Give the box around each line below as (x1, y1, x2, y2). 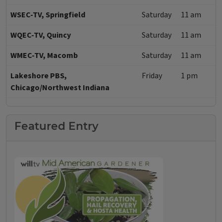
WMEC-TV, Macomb (10, 50, 78, 61)
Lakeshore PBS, (10, 70, 67, 82)
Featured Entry (14, 119, 99, 133)
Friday (142, 70, 162, 82)
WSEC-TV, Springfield (10, 9, 85, 21)
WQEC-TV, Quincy (10, 30, 71, 41)
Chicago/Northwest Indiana (10, 82, 110, 94)
